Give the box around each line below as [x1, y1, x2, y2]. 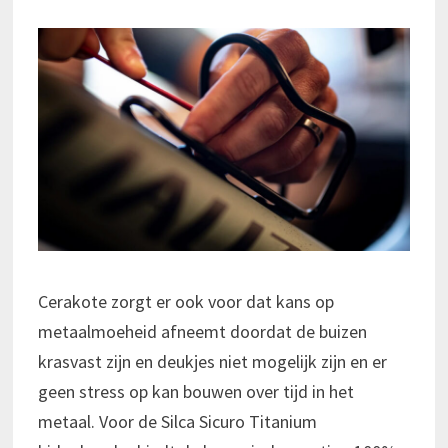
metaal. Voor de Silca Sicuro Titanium [37, 410, 317, 434]
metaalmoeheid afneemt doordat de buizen [37, 320, 367, 344]
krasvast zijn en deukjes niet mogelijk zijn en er [37, 350, 387, 374]
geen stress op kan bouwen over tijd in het [37, 380, 354, 404]
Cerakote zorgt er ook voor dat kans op [37, 290, 334, 314]
